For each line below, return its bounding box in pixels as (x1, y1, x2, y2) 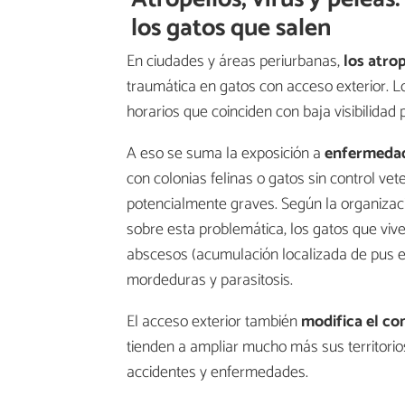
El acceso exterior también (127, 308, 301, 336)
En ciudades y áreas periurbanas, (127, 48, 344, 76)
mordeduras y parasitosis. (127, 267, 293, 295)
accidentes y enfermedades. (127, 359, 308, 387)
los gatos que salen (131, 7, 332, 49)
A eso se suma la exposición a (127, 140, 325, 168)
